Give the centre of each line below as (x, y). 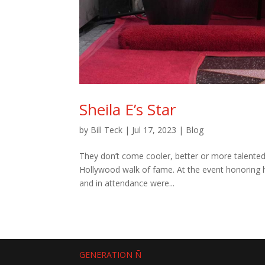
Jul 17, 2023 (154, 130)
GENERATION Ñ (111, 255)
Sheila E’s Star (128, 110)
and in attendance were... (127, 183)
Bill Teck (107, 130)
